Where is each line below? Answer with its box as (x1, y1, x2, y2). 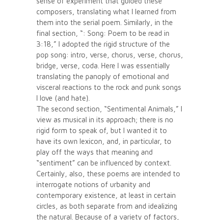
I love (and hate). (36, 93, 90, 102)
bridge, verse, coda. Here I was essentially (36, 61, 170, 70)
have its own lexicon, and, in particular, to (36, 137, 171, 145)
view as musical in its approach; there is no (36, 115, 173, 124)
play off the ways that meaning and (36, 147, 153, 156)
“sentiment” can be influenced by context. (36, 158, 171, 167)
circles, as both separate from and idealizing (36, 201, 177, 210)
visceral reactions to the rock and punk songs (36, 82, 181, 91)
